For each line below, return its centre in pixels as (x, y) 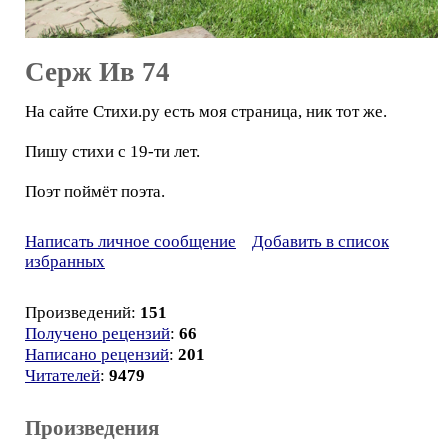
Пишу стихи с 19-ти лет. (112, 151)
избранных (65, 261)
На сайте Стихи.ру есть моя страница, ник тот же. (206, 111)
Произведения (92, 427)
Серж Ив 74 (97, 71)
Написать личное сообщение (130, 241)
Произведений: (82, 312)
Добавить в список (320, 241)
